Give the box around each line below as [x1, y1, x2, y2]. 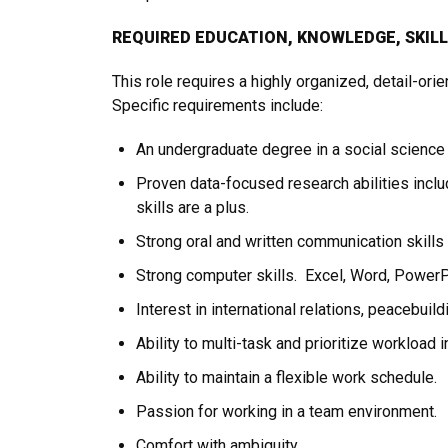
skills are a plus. [136, 198, 249, 217]
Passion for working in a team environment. [136, 402, 437, 421]
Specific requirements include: [112, 96, 323, 115]
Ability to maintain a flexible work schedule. [136, 368, 437, 387]
